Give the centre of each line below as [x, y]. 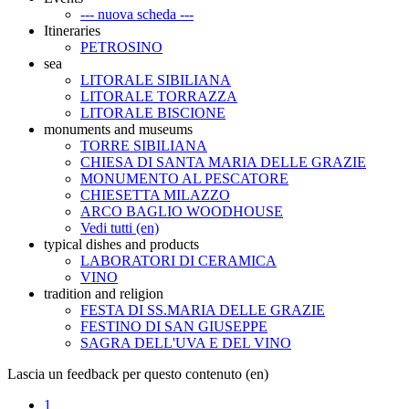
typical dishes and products [121, 244]
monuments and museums [118, 129]
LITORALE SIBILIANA [156, 79]
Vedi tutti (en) [120, 227]
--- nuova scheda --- [137, 14]
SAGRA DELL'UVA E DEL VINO [186, 342]
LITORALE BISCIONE [153, 112]
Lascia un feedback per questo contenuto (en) [138, 373]
